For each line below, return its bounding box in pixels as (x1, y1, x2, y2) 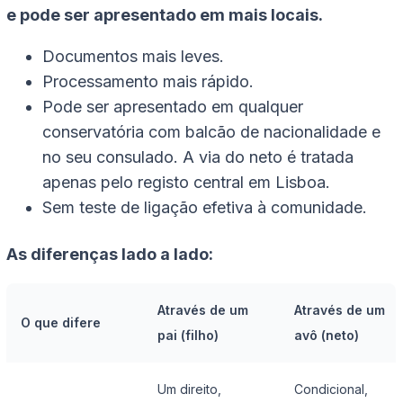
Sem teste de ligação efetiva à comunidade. (42, 198, 367, 218)
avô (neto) (294, 327, 359, 344)
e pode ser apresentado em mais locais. (6, 5, 323, 25)
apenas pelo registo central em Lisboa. (42, 173, 330, 193)
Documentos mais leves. (42, 47, 224, 67)
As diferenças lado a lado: (6, 245, 213, 264)
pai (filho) (157, 327, 219, 344)
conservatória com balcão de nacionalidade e (42, 122, 381, 142)
